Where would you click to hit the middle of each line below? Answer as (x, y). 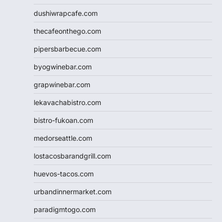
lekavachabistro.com (67, 102)
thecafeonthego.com (67, 31)
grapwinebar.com (62, 84)
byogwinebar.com (63, 66)
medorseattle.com (63, 138)
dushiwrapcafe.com (66, 13)
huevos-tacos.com (64, 173)
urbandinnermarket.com (73, 191)
